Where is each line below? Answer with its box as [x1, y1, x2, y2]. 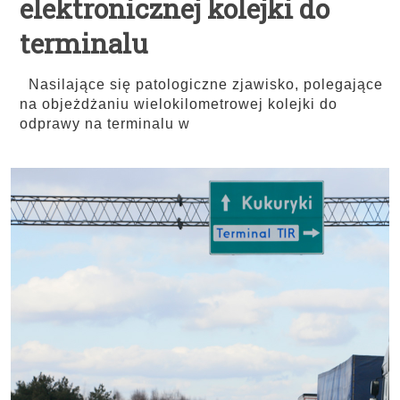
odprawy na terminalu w [20, 116, 190, 131]
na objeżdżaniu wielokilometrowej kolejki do [20, 96, 337, 112]
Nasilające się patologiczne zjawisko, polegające [20, 77, 383, 92]
